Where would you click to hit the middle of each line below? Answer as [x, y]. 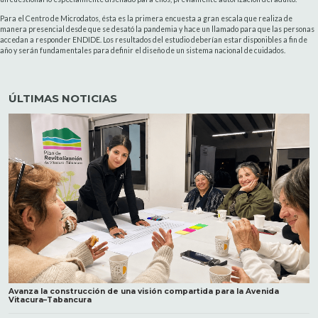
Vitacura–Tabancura [50, 300]
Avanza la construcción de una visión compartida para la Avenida [144, 292]
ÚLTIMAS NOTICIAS [63, 99]
